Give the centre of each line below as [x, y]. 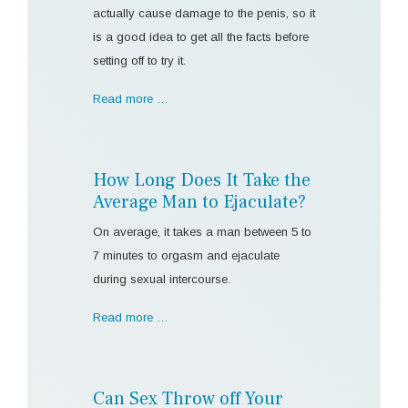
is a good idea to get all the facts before [201, 36]
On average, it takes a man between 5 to [202, 231]
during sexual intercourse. [162, 279]
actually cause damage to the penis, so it [204, 13]
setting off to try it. [139, 60]
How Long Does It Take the [202, 180]
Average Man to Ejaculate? [199, 202]
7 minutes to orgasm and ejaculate [186, 255]
